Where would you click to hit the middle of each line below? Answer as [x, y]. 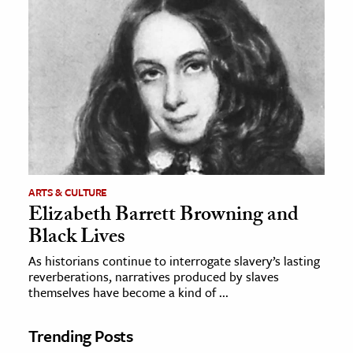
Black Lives [77, 239]
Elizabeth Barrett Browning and [163, 217]
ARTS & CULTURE [68, 193]
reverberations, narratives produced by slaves [154, 277]
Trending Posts [81, 336]
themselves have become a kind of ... [128, 293]
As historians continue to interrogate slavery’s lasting [174, 261]
